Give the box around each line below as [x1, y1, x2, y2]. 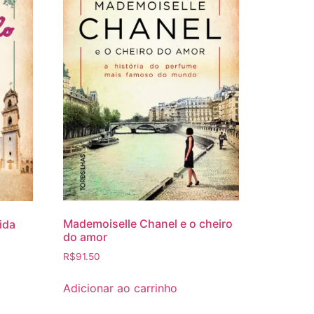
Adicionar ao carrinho [63, 280, 178, 295]
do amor [63, 229, 108, 244]
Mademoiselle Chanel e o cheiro [63, 216, 233, 231]
